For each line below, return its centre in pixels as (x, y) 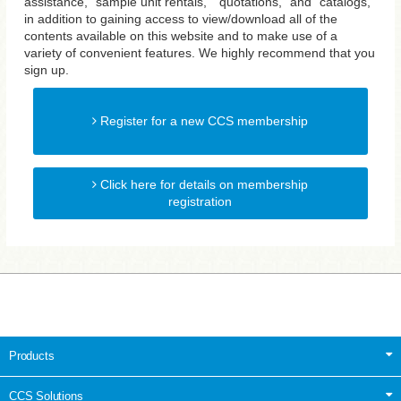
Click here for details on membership (203, 184)
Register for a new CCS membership (203, 121)
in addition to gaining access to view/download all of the (181, 19)
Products (32, 356)
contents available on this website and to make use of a (181, 36)
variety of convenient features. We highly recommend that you (200, 53)
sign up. (47, 70)
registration (200, 201)
